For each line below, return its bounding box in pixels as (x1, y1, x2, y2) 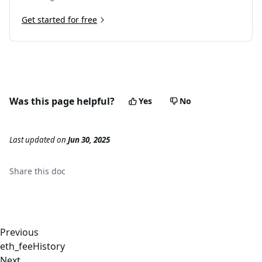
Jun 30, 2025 (68, 135, 110, 146)
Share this (9, 166, 51, 177)
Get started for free (22, 14, 97, 25)
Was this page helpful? (9, 95, 115, 108)
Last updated (9, 135, 55, 146)
